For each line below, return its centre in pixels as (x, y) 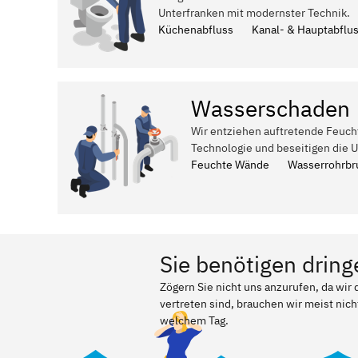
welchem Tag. (194, 320)
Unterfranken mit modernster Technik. (254, 13)
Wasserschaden (270, 108)
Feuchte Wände (230, 165)
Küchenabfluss (196, 30)
